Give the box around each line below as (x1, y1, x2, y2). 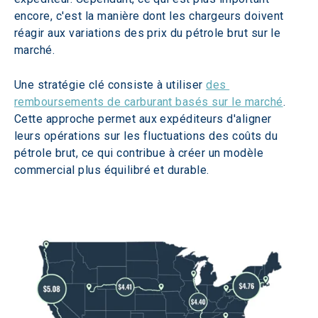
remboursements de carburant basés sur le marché (14, 94, 283, 109)
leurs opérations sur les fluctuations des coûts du (14, 128, 281, 143)
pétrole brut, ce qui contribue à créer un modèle (14, 146, 267, 160)
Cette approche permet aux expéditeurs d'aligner (14, 111, 275, 126)
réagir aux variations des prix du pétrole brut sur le (14, 26, 284, 40)
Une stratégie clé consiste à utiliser (14, 77, 207, 92)
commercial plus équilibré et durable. (14, 163, 209, 177)
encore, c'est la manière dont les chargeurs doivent (14, 9, 287, 23)
